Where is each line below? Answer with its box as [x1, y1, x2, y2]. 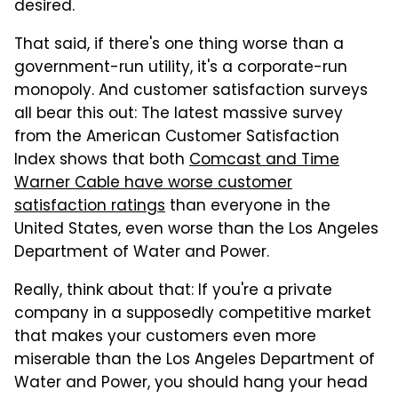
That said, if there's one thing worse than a [14, 32, 344, 58]
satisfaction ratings [14, 194, 165, 219]
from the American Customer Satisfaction [14, 124, 339, 150]
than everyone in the [165, 194, 330, 219]
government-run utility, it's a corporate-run [14, 55, 347, 81]
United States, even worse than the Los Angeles [14, 217, 378, 243]
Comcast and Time [189, 147, 339, 173]
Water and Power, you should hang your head [14, 370, 368, 396]
